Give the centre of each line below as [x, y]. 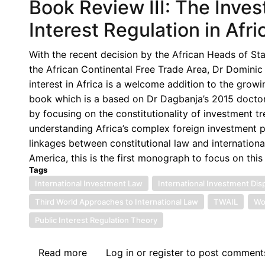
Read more [62, 252]
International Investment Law [88, 183]
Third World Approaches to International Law [116, 201]
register [166, 252]
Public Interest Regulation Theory [96, 220]
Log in [119, 252]
